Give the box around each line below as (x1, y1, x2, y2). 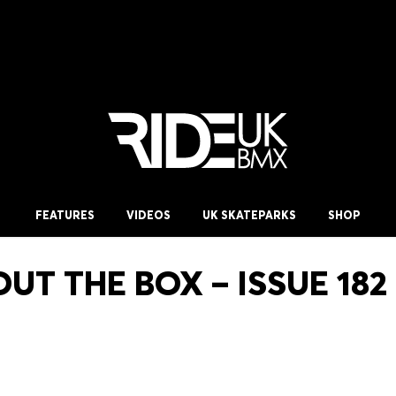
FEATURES (35, 208, 95, 223)
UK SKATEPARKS (202, 208, 296, 223)
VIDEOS (126, 208, 171, 223)
